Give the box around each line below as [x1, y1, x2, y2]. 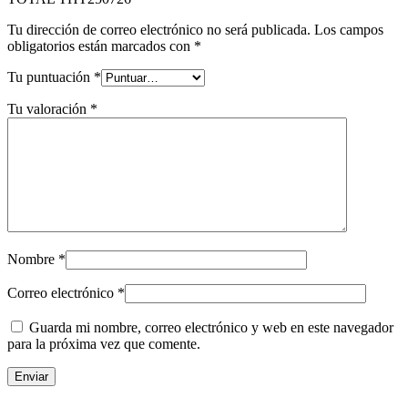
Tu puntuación [7, 69, 94, 86]
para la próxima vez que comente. [7, 336, 200, 352]
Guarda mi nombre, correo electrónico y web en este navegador [29, 320, 393, 336]
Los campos [314, 22, 383, 38]
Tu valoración [7, 101, 90, 117]
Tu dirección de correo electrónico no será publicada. [7, 22, 311, 38]
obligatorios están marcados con [7, 38, 194, 55]
